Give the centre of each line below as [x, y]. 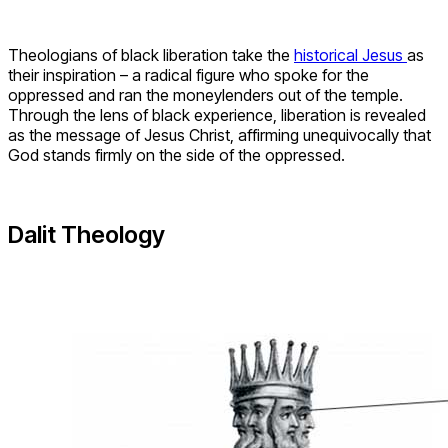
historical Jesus [350, 54]
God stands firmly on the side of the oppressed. [176, 154]
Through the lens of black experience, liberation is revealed [217, 114]
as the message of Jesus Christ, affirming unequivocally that [219, 134]
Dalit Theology [89, 235]
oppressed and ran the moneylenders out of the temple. [205, 94]
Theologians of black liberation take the [151, 54]
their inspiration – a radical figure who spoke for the [188, 74]
